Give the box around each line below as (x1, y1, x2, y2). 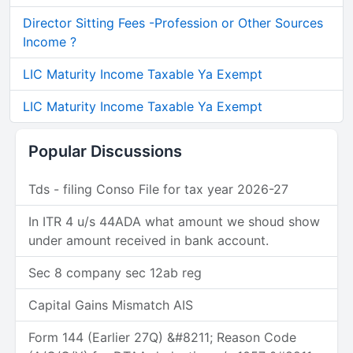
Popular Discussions (28, 142, 182, 161)
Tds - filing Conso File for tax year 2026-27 (28, 181, 288, 197)
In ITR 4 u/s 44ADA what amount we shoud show (28, 214, 320, 229)
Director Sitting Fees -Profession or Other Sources (23, 15, 323, 31)
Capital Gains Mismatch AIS (28, 297, 193, 313)
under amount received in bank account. (28, 232, 269, 248)
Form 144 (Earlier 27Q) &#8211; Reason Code (28, 329, 296, 345)
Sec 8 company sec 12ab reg (28, 265, 202, 281)
